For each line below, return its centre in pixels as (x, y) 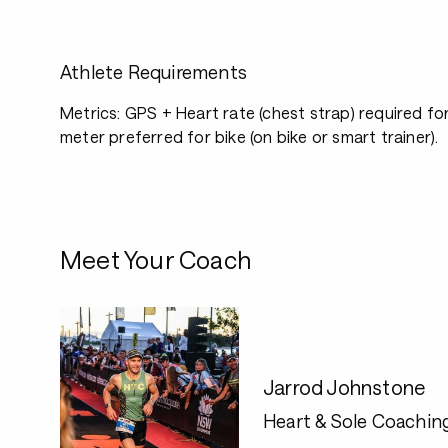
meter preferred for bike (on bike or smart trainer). (249, 136)
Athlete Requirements (153, 72)
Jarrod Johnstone (344, 386)
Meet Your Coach (155, 259)
